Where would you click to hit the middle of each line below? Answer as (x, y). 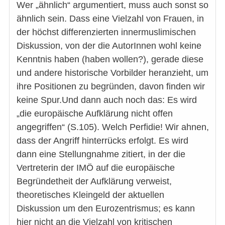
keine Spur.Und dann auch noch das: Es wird (107, 100)
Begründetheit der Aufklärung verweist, (94, 182)
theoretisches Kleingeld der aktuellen (90, 195)
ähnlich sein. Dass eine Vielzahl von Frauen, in (110, 19)
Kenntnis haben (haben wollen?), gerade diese (110, 60)
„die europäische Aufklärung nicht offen (95, 114)
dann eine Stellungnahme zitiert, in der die (101, 154)
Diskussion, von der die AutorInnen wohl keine (109, 46)
